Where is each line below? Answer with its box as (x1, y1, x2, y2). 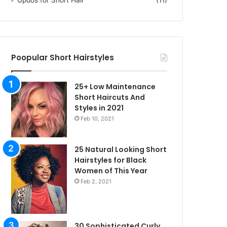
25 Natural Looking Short (74, 144, 167, 155)
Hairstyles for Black (74, 155, 147, 165)
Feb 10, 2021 (81, 115, 115, 122)
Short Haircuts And (74, 92, 145, 102)
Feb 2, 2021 (81, 177, 112, 185)
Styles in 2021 (74, 102, 124, 113)
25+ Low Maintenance (74, 81, 156, 92)
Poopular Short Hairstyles (11, 52, 115, 63)
